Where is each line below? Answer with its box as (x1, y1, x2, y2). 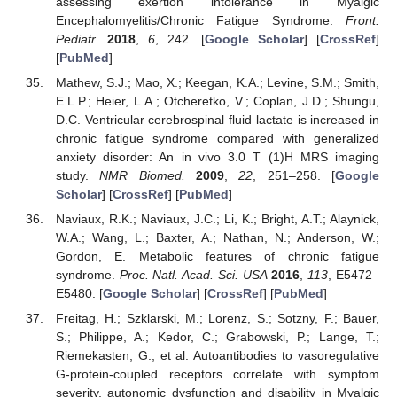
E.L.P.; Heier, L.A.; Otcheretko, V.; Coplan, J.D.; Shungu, (55, 93, 379, 108)
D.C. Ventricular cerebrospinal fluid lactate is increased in (55, 112, 379, 127)
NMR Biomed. (99, 167, 185, 183)
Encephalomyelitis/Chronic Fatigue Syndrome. (55, 12, 346, 27)
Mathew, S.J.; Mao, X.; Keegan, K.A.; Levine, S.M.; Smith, (55, 74, 379, 90)
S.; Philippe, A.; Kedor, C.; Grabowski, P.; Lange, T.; (55, 329, 379, 344)
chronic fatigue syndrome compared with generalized (55, 130, 379, 145)
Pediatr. (55, 31, 98, 46)
